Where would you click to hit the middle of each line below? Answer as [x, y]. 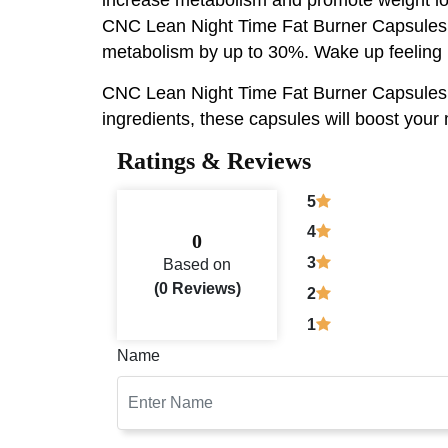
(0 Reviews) [197, 288]
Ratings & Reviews [214, 160]
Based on [197, 264]
